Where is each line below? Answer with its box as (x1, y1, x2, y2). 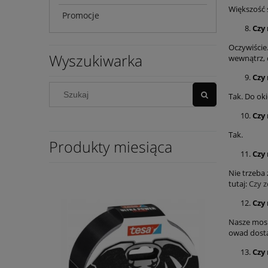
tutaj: (229, 178, 249, 190)
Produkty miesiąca (49, 136, 172, 157)
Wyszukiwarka (49, 50, 142, 71)
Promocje (62, 10, 99, 22)
